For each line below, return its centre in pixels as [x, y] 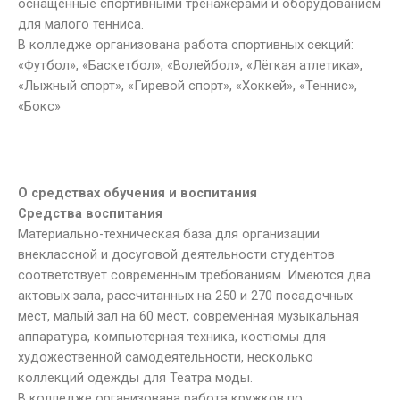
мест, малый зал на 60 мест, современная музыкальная [188, 316]
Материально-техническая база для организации [169, 233]
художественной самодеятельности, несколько [166, 357]
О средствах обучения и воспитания [137, 192]
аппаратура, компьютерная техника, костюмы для [172, 336]
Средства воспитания [90, 213]
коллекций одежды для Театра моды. [135, 377]
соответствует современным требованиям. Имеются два [194, 275]
